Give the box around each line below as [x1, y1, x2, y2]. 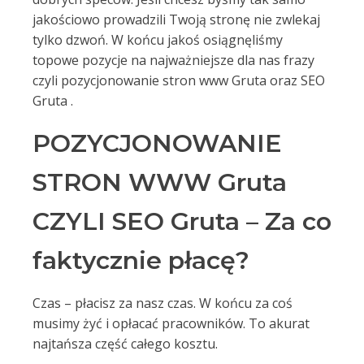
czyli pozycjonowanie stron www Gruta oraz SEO [32, 71, 325, 89]
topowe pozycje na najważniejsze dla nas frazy [32, 51, 314, 69]
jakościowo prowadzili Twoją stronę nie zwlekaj [32, 11, 320, 28]
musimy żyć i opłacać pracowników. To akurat [32, 314, 310, 332]
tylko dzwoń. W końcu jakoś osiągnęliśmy [32, 31, 283, 49]
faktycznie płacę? [32, 245, 249, 275]
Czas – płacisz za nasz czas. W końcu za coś [32, 294, 292, 312]
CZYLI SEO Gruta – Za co [32, 206, 331, 236]
